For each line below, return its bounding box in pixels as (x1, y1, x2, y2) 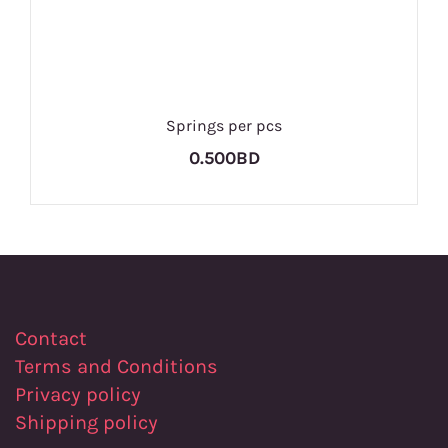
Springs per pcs (166, 116, 282, 135)
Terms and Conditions (15, 355, 218, 378)
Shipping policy (15, 411, 158, 434)
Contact (15, 327, 87, 350)
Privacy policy (15, 383, 146, 406)
